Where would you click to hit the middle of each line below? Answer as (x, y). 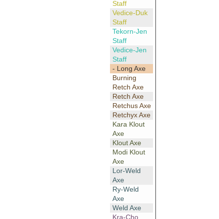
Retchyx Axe (131, 115)
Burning (124, 78)
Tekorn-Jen (130, 32)
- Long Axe (129, 69)
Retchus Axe (131, 106)
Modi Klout (129, 152)
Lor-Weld (126, 171)
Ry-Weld (125, 189)
